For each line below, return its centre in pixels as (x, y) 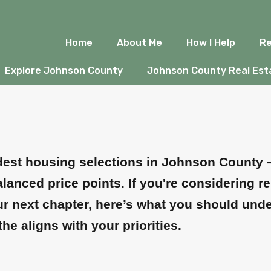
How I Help (211, 43)
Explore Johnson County (64, 70)
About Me (139, 43)
